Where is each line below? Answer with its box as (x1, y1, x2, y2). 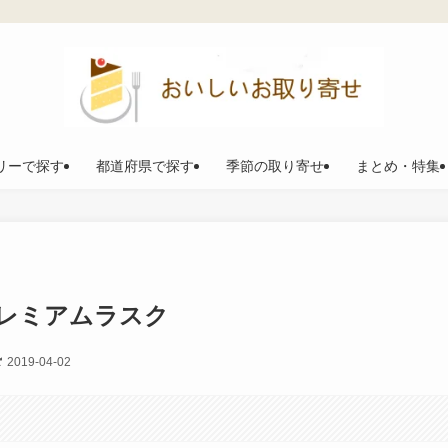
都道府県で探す (96, 158, 194, 174)
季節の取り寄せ (226, 158, 324, 174)
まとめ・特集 (356, 158, 440, 174)
